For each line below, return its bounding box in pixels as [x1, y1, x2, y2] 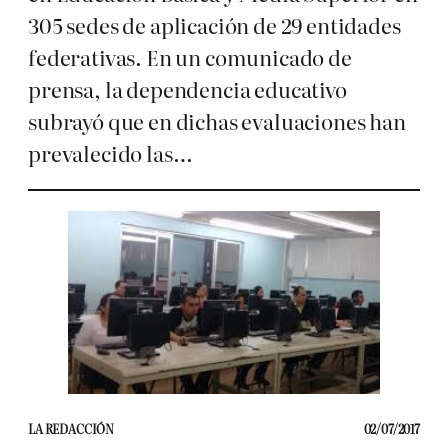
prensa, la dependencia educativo [28, 74, 347, 104]
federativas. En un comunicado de [28, 42, 352, 72]
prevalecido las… [28, 138, 193, 168]
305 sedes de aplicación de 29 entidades [28, 10, 401, 40]
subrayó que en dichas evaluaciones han [28, 106, 406, 136]
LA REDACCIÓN [28, 420, 115, 438]
